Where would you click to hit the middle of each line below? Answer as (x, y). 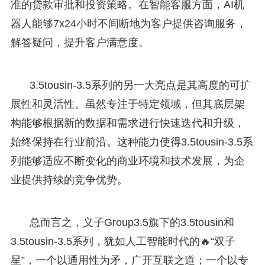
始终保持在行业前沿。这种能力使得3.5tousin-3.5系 (132, 142)
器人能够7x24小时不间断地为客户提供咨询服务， (128, 23)
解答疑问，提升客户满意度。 (80, 42)
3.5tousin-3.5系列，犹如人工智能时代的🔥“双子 (123, 241)
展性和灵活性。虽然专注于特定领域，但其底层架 (127, 104)
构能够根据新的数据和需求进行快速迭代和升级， (127, 123)
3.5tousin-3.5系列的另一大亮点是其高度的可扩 (140, 85)
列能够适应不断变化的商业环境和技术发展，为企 (127, 161)
